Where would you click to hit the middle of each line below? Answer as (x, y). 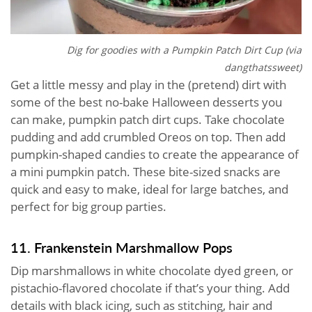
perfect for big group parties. (90, 207)
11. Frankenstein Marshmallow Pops (122, 248)
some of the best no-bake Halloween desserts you (146, 102)
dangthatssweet (262, 68)
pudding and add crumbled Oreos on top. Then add (148, 137)
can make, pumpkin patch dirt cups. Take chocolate (148, 120)
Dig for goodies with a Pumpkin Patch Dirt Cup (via (184, 50)
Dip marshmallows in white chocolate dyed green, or (152, 271)
